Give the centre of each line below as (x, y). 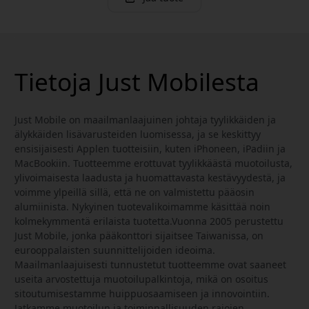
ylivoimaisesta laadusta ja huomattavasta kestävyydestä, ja (150, 177)
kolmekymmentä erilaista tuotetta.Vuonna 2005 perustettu (149, 221)
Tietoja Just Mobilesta (137, 81)
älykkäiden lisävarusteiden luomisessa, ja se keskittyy (138, 134)
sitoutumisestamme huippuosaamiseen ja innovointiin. (142, 293)
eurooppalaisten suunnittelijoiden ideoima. (115, 250)
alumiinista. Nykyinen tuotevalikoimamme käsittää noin (142, 206)
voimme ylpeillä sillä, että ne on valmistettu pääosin (134, 192)
